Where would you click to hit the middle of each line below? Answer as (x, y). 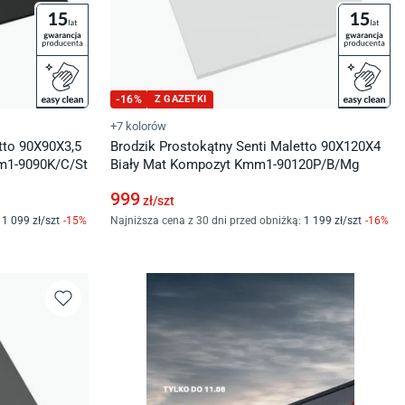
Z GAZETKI (180, 99)
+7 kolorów (138, 126)
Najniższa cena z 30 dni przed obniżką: (206, 221)
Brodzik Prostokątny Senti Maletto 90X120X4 (245, 146)
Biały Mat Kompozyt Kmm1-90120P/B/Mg (235, 165)
